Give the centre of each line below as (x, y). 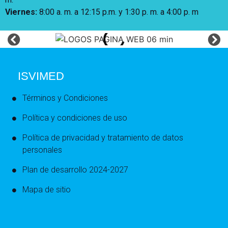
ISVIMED (41, 76)
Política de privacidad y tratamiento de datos (103, 138)
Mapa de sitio (47, 190)
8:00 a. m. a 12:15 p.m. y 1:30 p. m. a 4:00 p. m (119, 12)
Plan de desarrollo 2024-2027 (75, 170)
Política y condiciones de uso (75, 118)
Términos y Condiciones (65, 98)
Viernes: (22, 12)
